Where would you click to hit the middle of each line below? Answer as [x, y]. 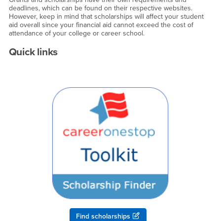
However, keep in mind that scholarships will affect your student [106, 16]
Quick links [33, 52]
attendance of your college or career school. [76, 33]
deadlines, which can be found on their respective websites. [100, 8]
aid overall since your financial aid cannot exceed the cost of [101, 25]
